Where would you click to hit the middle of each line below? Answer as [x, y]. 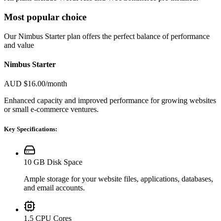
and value [19, 45]
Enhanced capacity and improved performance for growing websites [110, 101]
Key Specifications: [31, 129]
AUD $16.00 [25, 84]
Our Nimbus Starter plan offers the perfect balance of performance [107, 36]
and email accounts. [54, 187]
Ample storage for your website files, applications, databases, [118, 179]
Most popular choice [45, 17]
